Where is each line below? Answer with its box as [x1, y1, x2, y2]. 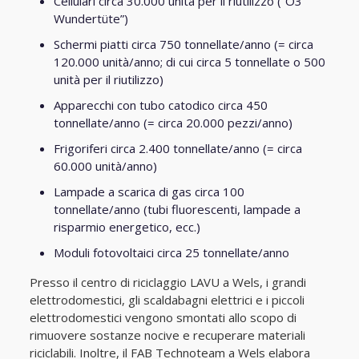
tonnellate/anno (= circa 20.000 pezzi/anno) [53, 115, 292, 131]
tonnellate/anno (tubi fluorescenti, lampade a [53, 201, 301, 217]
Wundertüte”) [53, 10, 128, 26]
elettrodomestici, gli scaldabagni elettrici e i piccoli [29, 292, 305, 308]
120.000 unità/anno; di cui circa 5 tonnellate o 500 [53, 54, 325, 70]
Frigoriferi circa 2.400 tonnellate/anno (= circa [53, 140, 302, 156]
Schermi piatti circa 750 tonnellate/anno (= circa [53, 36, 313, 52]
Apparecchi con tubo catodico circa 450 [53, 97, 268, 113]
